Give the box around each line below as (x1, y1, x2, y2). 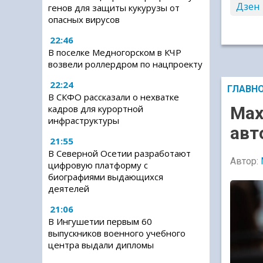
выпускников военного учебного (48, 227, 186, 239)
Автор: (230, 155, 261, 167)
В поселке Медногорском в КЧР (48, 46, 181, 58)
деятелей (48, 183, 89, 194)
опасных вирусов (48, 14, 120, 25)
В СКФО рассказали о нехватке (48, 91, 179, 103)
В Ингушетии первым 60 (48, 215, 152, 227)
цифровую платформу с (48, 159, 148, 171)
